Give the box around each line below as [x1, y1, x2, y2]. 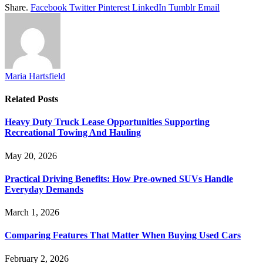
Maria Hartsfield [5, 70, 65, 81]
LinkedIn [132, 2, 166, 12]
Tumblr [168, 2, 195, 12]
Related [5, 94, 38, 104]
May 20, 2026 [5, 150, 57, 161]
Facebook [31, 2, 67, 12]
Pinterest [98, 2, 130, 12]
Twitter [69, 2, 96, 12]
